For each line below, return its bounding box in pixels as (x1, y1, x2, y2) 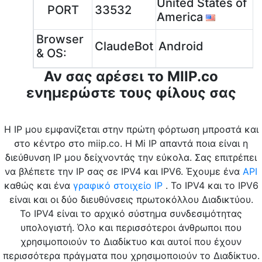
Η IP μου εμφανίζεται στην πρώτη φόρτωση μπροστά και (4, 123, 258, 135)
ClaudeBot (95, 39, 153, 53)
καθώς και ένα (4, 180, 73, 191)
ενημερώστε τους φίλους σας (26, 84, 236, 101)
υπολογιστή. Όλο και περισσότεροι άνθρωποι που (20, 222, 242, 233)
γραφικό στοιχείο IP (73, 180, 163, 191)
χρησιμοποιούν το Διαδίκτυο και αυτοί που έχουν (20, 236, 242, 247)
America (157, 10, 206, 24)
